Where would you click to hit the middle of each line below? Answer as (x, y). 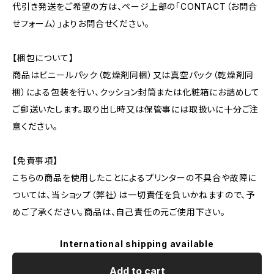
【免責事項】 (35, 161)
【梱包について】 (43, 58)
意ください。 (35, 126)
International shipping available (137, 244)
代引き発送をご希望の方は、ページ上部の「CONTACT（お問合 (135, 6)
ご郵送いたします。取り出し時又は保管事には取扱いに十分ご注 (136, 109)
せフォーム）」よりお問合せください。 (81, 24)
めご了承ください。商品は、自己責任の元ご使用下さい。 (119, 212)
